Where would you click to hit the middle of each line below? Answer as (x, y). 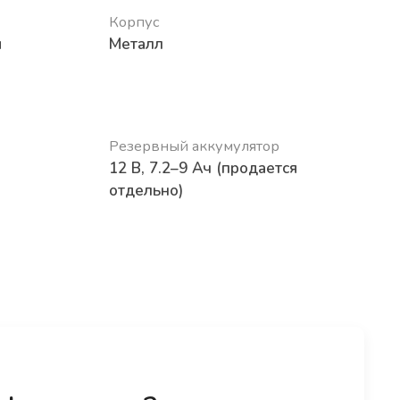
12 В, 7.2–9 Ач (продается (203, 168)
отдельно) (146, 191)
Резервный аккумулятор (194, 146)
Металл (136, 44)
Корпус (134, 22)
